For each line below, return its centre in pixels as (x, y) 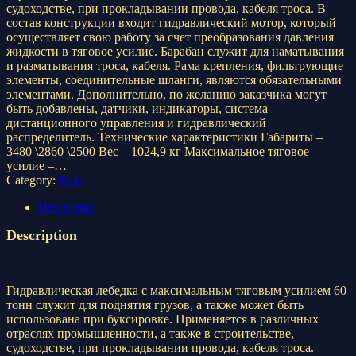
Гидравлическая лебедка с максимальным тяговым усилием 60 (176, 290)
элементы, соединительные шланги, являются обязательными (174, 80)
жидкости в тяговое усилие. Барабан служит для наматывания (175, 51)
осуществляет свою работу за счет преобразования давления (170, 37)
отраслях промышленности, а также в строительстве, (150, 333)
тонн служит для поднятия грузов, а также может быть (155, 305)
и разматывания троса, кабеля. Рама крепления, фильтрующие (175, 66)
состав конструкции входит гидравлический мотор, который (171, 23)
